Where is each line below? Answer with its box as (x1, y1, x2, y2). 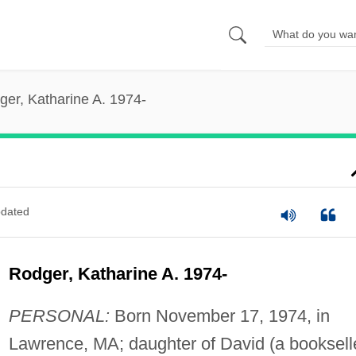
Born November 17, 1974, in (109, 305, 330, 326)
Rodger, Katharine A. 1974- (8, 263, 227, 284)
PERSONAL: (8, 305, 110, 326)
